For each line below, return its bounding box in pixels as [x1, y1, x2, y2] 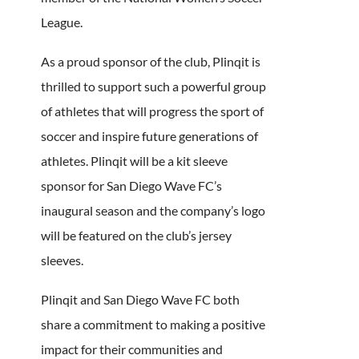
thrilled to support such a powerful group [40, 78, 266, 94]
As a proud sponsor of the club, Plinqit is [40, 53, 260, 69]
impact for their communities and [40, 341, 223, 357]
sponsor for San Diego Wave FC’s [40, 177, 222, 193]
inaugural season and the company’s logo [40, 202, 265, 218]
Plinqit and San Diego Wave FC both [40, 291, 240, 307]
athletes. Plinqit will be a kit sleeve [40, 152, 228, 168]
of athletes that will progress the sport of [40, 103, 264, 119]
